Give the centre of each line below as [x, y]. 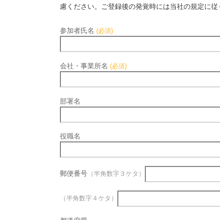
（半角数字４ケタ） [89, 198]
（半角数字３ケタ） [116, 174]
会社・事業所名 [85, 66]
